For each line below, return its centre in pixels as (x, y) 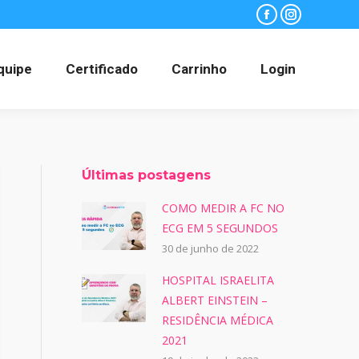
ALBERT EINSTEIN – (215, 300)
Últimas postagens (146, 175)
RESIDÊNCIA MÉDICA (218, 320)
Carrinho (199, 69)
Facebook (292, 24)
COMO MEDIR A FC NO (223, 208)
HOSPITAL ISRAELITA (218, 280)
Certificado (102, 69)
